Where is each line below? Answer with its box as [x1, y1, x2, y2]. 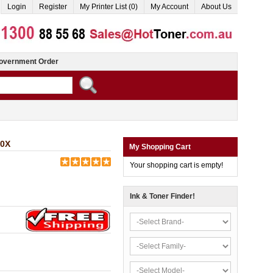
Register [39, 2, 67, 11]
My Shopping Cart [129, 143, 191, 152]
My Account [151, 2, 188, 11]
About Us [201, 2, 232, 11]
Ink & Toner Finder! [130, 192, 195, 201]
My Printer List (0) [80, 2, 138, 11]
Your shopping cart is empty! [130, 161, 223, 170]
